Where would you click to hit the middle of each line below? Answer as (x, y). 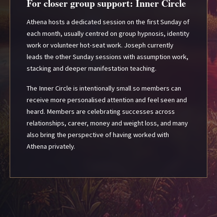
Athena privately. (51, 147)
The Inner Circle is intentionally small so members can (104, 88)
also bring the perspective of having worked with (98, 135)
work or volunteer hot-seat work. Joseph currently (100, 45)
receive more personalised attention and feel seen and (107, 100)
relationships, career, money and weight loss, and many (107, 123)
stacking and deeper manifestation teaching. (92, 68)
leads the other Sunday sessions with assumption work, (108, 56)
